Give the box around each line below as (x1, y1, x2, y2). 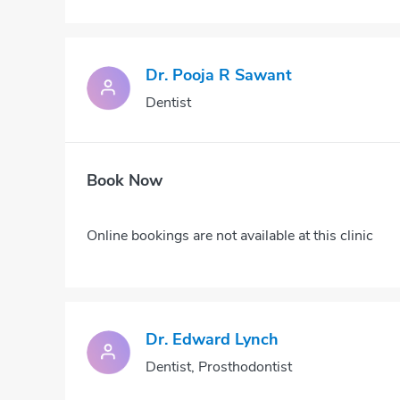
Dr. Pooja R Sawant (146, 64, 292, 86)
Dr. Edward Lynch (146, 329, 279, 350)
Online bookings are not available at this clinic (87, 225, 373, 246)
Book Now (87, 170, 162, 191)
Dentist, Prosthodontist (146, 357, 292, 377)
